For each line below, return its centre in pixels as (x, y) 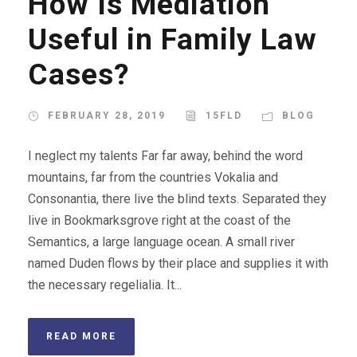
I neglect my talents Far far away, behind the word (165, 156)
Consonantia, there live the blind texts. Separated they (177, 199)
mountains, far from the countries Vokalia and (153, 178)
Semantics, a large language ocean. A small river (161, 242)
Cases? (79, 75)
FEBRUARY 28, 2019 (107, 116)
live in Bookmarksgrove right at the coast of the (159, 221)
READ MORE (81, 337)
